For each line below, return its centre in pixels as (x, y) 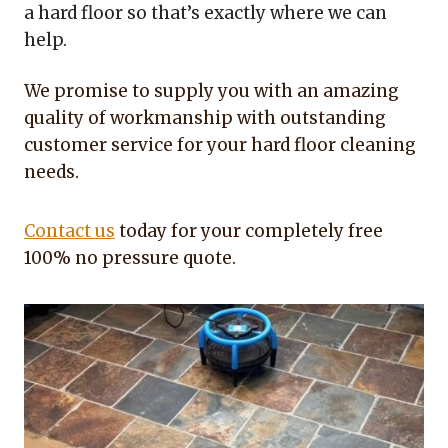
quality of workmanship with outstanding (205, 117)
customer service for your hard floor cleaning (220, 144)
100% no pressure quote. (130, 257)
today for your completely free (249, 230)
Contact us (69, 230)
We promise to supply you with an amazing (211, 90)
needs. (51, 171)
